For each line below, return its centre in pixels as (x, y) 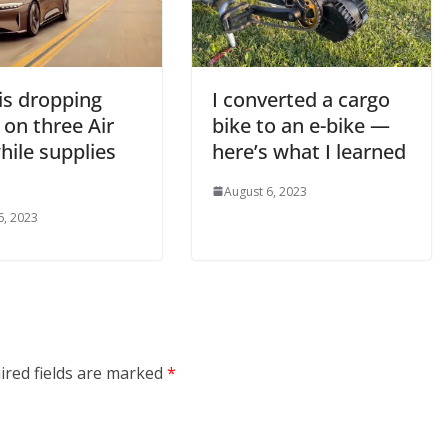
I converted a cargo (301, 99)
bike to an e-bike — (301, 125)
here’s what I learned (309, 151)
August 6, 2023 (265, 191)
